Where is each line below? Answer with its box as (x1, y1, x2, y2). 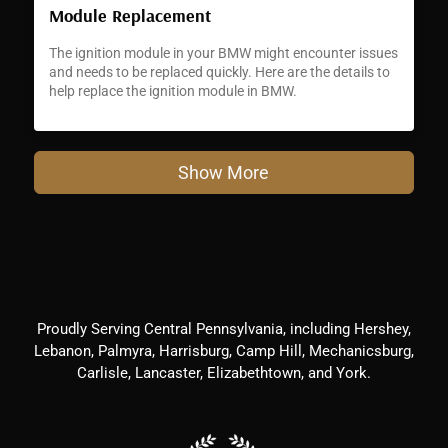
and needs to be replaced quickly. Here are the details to (48, 63, 390, 80)
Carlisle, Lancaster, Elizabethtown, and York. (77, 364, 371, 383)
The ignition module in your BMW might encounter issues (48, 44, 398, 61)
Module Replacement (48, 3, 211, 27)
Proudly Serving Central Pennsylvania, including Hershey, (37, 320, 411, 339)
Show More (178, 161, 270, 183)
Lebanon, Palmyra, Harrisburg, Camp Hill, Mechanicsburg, (34, 342, 414, 361)
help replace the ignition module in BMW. (48, 82, 297, 99)
